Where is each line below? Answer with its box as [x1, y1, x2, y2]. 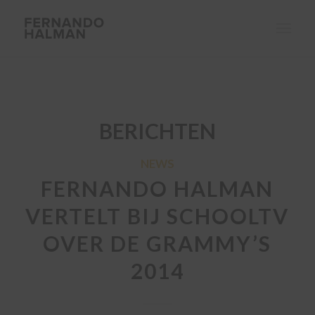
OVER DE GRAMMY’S [43, 231, 272, 256]
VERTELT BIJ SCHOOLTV [25, 203, 290, 229]
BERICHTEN [98, 118, 216, 143]
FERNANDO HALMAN [41, 176, 274, 201]
